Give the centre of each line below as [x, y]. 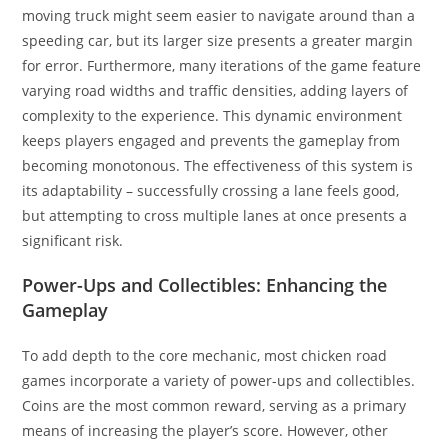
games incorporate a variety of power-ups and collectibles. [219, 380]
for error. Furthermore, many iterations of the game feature [222, 65]
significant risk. [73, 240]
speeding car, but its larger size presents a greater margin [218, 40]
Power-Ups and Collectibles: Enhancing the [205, 285]
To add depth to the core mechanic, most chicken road [205, 355]
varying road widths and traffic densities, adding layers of [215, 90]
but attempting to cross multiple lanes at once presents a [215, 215]
